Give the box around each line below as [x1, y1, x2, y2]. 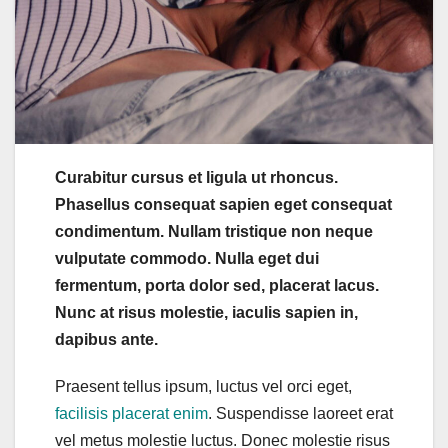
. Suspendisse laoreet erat [208, 404, 393, 422]
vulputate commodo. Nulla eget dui [55, 249, 319, 267]
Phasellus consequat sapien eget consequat [55, 195, 392, 213]
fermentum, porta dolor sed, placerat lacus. [55, 276, 379, 294]
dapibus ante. [55, 330, 158, 348]
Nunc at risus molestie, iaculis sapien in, [55, 303, 358, 321]
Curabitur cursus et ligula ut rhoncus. [55, 168, 338, 186]
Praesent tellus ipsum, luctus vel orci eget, [55, 377, 352, 395]
